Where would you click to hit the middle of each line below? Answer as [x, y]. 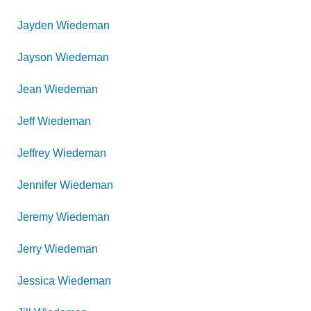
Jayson [35, 57]
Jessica [36, 281]
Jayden [35, 25]
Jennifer [37, 185]
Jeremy [35, 217]
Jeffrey [34, 153]
